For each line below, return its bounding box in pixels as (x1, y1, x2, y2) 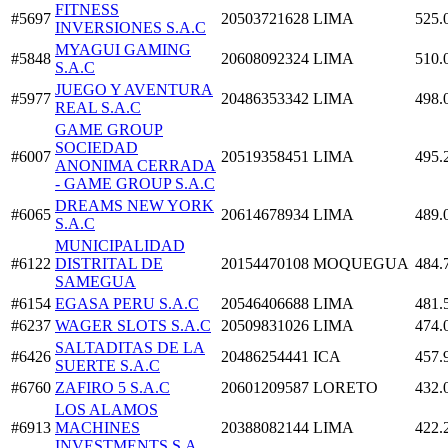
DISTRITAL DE (55, 254, 163, 272)
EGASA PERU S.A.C (55, 294, 199, 312)
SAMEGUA (55, 272, 136, 290)
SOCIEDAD (55, 138, 138, 156)
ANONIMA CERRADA (55, 156, 216, 174)
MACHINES (55, 418, 140, 436)
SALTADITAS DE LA (55, 338, 205, 356)
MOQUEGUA (313, 254, 409, 272)
